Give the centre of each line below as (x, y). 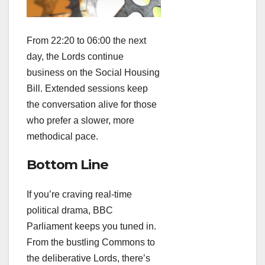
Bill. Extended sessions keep (87, 88)
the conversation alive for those (92, 104)
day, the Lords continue (75, 56)
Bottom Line (67, 164)
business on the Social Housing (93, 72)
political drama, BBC (70, 211)
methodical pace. (62, 136)
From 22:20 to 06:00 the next (86, 40)
